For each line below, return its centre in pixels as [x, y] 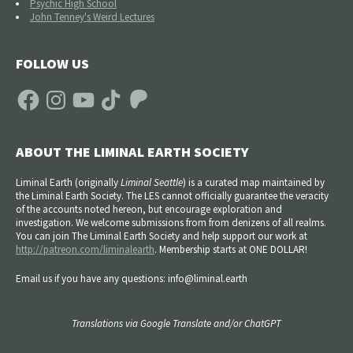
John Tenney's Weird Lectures [93, 17]
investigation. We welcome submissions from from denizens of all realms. [172, 223]
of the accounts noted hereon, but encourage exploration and [149, 210]
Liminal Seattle [152, 183]
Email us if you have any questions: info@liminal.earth [132, 279]
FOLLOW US [52, 63]
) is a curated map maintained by [254, 183]
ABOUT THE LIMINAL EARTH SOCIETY [132, 152]
